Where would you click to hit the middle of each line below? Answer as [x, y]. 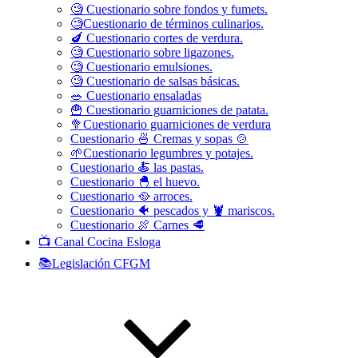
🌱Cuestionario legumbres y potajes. [162, 153]
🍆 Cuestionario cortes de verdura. [157, 38]
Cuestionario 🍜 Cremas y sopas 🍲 [159, 139]
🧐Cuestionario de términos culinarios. [167, 24]
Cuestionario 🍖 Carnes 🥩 [137, 225]
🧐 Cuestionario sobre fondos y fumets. [169, 9]
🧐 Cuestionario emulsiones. [141, 67]
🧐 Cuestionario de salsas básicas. [155, 81]
